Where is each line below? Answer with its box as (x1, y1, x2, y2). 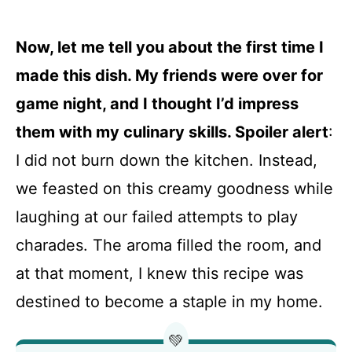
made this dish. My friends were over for (16, 66, 323, 85)
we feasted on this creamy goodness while (16, 179, 333, 198)
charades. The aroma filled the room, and (16, 236, 321, 255)
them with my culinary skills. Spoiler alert (16, 123, 328, 141)
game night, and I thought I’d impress (16, 94, 299, 113)
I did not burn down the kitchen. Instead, (16, 151, 317, 170)
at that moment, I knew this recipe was (16, 264, 303, 283)
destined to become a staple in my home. (16, 292, 323, 311)
